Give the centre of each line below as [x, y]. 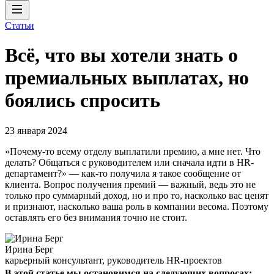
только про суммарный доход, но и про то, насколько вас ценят [137, 195]
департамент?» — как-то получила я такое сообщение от [123, 173]
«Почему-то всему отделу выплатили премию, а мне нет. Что [133, 151]
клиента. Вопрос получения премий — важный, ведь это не [130, 184]
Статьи [20, 25]
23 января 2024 [36, 130]
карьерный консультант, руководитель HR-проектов [113, 260]
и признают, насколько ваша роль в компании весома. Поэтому [137, 206]
